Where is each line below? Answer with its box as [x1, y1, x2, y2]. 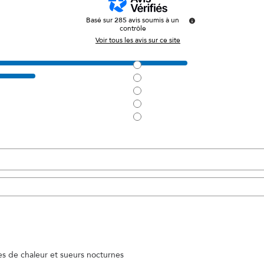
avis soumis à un [128, 15, 179, 25]
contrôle [119, 23, 146, 33]
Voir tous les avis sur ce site [95, 35, 180, 45]
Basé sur [86, 15, 114, 25]
